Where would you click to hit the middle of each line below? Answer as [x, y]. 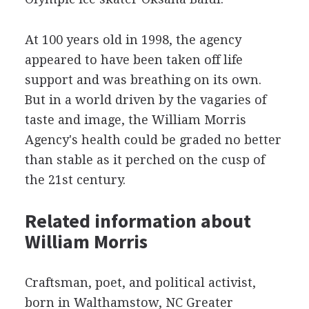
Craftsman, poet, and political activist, [140, 282]
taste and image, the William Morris [135, 120]
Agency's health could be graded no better [153, 140]
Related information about [138, 221]
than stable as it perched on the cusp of [144, 160]
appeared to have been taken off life [133, 60]
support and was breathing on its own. [143, 80]
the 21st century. [75, 180]
